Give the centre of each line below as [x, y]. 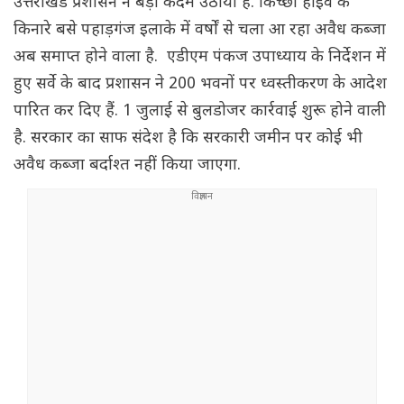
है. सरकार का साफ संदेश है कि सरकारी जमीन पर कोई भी [188, 139]
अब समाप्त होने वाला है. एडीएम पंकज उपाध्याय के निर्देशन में [200, 58]
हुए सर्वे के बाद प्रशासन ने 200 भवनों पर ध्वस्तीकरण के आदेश [200, 85]
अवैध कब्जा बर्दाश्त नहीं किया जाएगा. [127, 166]
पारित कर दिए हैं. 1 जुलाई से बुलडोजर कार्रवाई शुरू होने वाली [200, 112]
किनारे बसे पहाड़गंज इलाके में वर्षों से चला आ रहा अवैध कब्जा [200, 31]
